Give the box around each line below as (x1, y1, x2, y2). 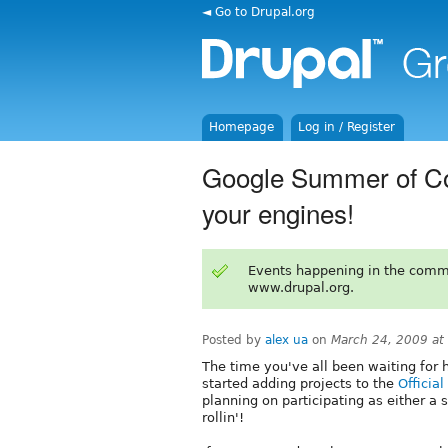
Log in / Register (298, 120, 396, 134)
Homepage (209, 120, 275, 134)
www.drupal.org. (247, 279, 354, 295)
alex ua (265, 332, 308, 347)
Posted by (202, 332, 265, 347)
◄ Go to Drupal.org (202, 4, 315, 19)
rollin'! (202, 409, 244, 425)
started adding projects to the (202, 375, 398, 391)
